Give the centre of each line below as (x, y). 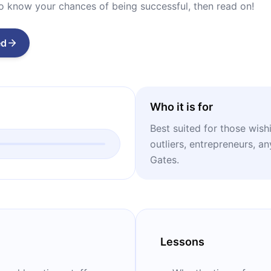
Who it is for (181, 107)
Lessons (182, 242)
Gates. (165, 160)
